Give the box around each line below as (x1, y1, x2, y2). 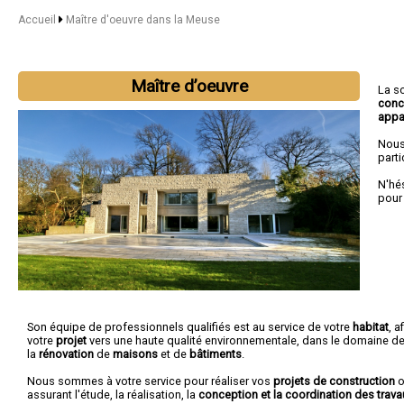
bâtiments (189, 347, 242, 361)
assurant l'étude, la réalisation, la (27, 388, 198, 401)
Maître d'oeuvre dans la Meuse (65, 14, 220, 26)
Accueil (18, 14, 56, 26)
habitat (353, 320, 389, 334)
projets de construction (273, 374, 395, 388)
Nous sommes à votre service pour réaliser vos (27, 374, 273, 388)
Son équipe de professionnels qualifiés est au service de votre (27, 320, 353, 334)
